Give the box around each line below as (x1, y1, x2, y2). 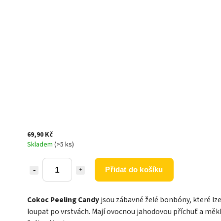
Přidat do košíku (105, 165, 163, 174)
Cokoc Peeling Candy (27, 194, 99, 205)
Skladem (27, 139, 54, 149)
